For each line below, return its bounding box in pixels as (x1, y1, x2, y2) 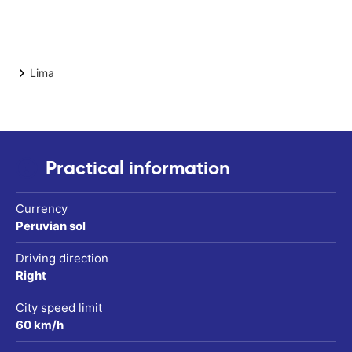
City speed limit (16, 299, 102, 315)
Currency (16, 200, 68, 216)
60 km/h (16, 317, 64, 332)
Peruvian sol (16, 218, 86, 233)
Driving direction (16, 250, 108, 266)
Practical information (46, 156, 230, 180)
